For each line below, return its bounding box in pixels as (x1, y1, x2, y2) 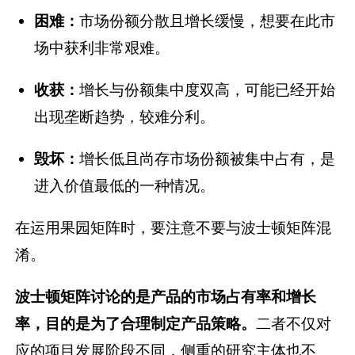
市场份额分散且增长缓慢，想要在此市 (79, 10, 335, 30)
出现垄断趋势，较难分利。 (34, 106, 215, 126)
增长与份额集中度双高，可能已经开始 (79, 79, 335, 99)
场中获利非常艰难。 (34, 37, 170, 57)
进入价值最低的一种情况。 (34, 176, 215, 196)
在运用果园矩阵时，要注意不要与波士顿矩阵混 (15, 218, 332, 238)
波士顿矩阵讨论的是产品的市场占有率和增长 (15, 287, 317, 307)
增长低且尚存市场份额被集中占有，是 (79, 149, 335, 169)
